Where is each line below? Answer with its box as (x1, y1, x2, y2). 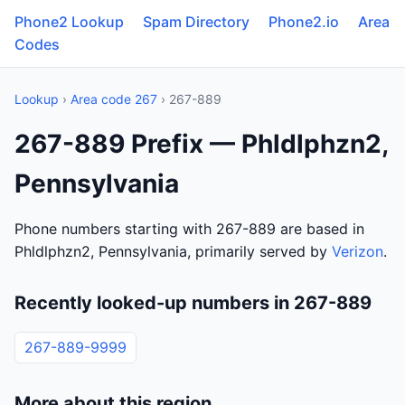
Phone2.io (268, 13, 339, 31)
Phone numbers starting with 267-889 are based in (14, 220, 364, 238)
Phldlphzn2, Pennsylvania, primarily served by (14, 242, 332, 260)
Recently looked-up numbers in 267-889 (14, 292, 372, 314)
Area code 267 (71, 91, 157, 107)
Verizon (332, 242, 383, 260)
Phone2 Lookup (14, 13, 124, 31)
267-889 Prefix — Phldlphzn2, (14, 128, 388, 159)
